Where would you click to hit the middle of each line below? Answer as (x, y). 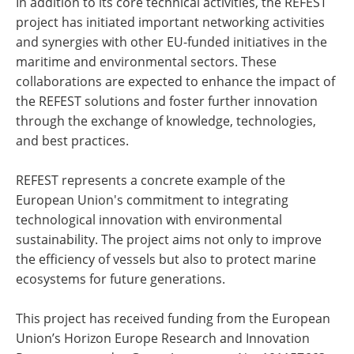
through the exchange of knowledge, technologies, (166, 121)
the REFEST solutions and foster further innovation (167, 102)
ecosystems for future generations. (121, 279)
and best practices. (72, 141)
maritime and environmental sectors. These (146, 62)
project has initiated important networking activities (170, 23)
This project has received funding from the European (173, 319)
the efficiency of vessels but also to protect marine (166, 260)
